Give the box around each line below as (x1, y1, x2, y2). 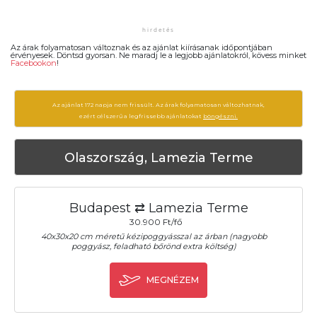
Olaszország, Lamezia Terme (64, 149, 253, 166)
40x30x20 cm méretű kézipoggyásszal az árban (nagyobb (41, 231, 267, 241)
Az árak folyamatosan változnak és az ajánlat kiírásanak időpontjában (11, 42, 272, 53)
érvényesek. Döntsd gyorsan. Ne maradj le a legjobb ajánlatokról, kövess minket (11, 50, 306, 61)
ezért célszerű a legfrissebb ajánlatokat (79, 112, 203, 120)
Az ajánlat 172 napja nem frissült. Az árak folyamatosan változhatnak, (52, 100, 265, 108)
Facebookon (11, 58, 57, 69)
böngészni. (203, 112, 238, 120)
